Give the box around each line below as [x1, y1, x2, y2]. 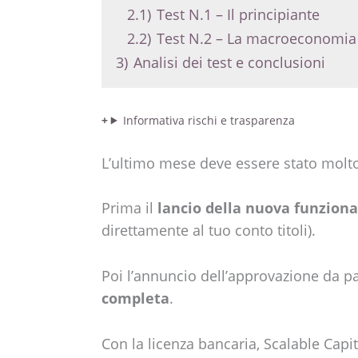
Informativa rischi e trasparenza [122, 112, 295, 128]
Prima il [101, 198, 157, 218]
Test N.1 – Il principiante [156, 4, 320, 24]
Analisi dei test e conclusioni [133, 52, 325, 72]
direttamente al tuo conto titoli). [101, 221, 316, 241]
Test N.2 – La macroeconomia [156, 28, 356, 48]
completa [101, 288, 169, 308]
